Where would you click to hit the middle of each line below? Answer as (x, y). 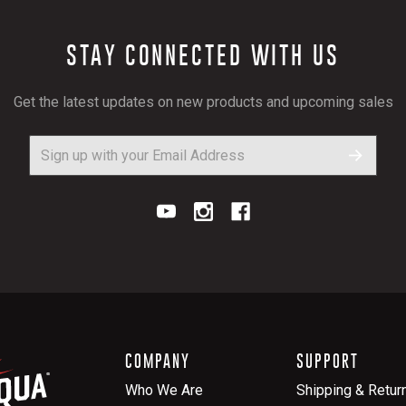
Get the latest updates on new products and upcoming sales (203, 101)
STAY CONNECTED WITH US (203, 54)
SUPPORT (328, 361)
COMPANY (158, 361)
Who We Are (164, 390)
